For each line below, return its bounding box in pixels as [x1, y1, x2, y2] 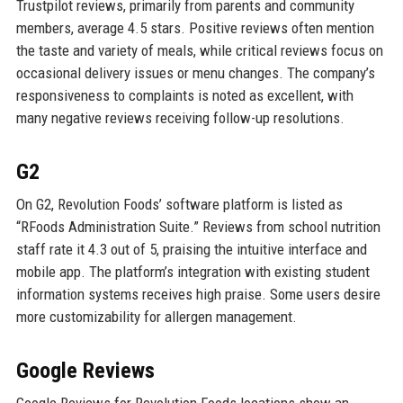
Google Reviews [15, 358, 155, 384]
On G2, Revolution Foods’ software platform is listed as [15, 195, 343, 214]
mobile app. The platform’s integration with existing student [15, 263, 370, 282]
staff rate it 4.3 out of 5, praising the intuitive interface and [15, 240, 367, 259]
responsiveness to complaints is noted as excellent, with [15, 86, 354, 105]
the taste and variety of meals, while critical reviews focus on [15, 41, 383, 60]
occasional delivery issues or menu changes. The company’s [15, 64, 375, 83]
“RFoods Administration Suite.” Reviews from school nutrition [15, 218, 381, 237]
